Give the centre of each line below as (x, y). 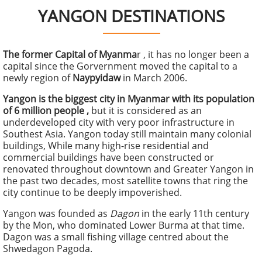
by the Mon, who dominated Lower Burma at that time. (124, 225)
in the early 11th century (194, 213)
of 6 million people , (47, 111)
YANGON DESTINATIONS (131, 16)
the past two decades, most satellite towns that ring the (125, 181)
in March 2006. (155, 78)
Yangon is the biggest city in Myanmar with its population (129, 99)
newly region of (38, 78)
